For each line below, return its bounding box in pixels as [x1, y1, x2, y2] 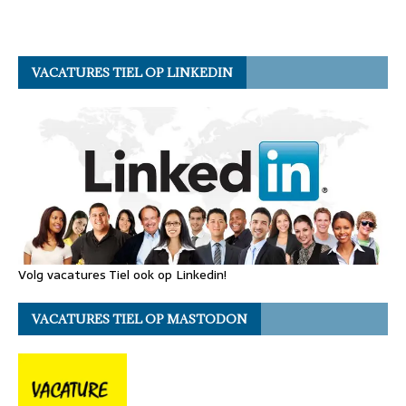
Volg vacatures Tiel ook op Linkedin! [18, 265, 227, 285]
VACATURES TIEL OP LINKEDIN [32, 63, 233, 81]
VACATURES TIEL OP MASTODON [32, 311, 247, 328]
